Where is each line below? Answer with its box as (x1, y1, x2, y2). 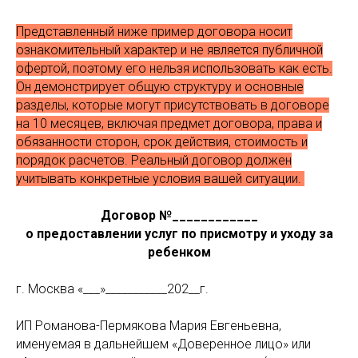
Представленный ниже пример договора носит (16, 24, 292, 39)
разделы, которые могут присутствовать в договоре (16, 97, 329, 113)
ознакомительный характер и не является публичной (16, 42, 323, 58)
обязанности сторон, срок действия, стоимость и (16, 134, 308, 149)
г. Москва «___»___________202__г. (16, 281, 209, 296)
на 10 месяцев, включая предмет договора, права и (16, 116, 322, 131)
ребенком (147, 245, 211, 260)
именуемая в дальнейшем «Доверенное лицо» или (16, 336, 311, 352)
